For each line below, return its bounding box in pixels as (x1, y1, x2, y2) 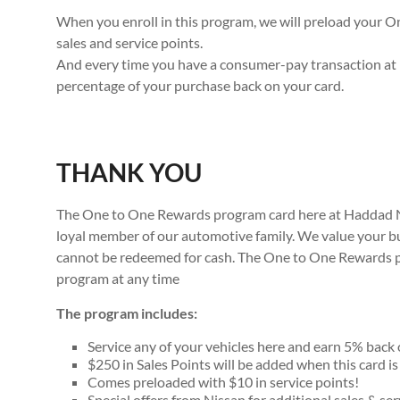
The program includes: (56, 304, 197, 321)
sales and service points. (56, 34, 203, 51)
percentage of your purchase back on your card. (56, 77, 344, 94)
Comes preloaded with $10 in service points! (87, 373, 359, 390)
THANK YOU (56, 157, 202, 187)
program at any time (56, 270, 179, 287)
